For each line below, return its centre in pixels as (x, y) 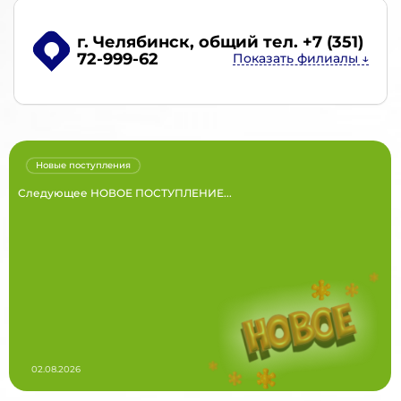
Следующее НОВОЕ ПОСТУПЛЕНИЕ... (125, 193)
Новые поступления (83, 165)
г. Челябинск (133, 42)
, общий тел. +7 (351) (277, 42)
